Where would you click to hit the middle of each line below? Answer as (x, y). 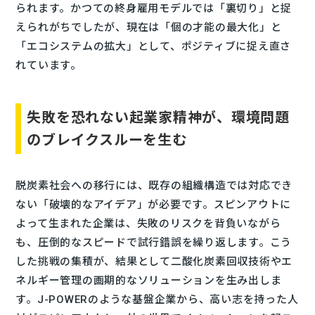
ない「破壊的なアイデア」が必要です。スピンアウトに (154, 205)
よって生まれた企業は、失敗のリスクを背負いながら (148, 224)
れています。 (49, 65)
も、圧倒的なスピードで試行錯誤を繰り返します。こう (154, 243)
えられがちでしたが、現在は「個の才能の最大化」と (149, 27)
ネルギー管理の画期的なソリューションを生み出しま (149, 281)
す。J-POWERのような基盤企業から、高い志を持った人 (157, 300)
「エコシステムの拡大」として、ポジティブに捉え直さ (154, 46)
